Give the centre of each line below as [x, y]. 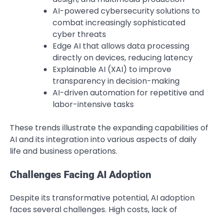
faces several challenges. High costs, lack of [93, 210]
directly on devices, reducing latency [123, 57]
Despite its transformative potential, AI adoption [102, 198]
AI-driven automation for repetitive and [128, 92]
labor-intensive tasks [93, 104]
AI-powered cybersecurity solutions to [126, 11]
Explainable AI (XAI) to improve [112, 69]
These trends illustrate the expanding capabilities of [109, 127]
